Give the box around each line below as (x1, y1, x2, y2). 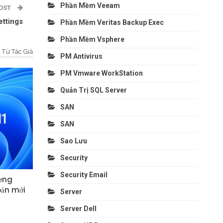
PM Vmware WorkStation (60, 69, 143, 77)
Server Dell (60, 204, 97, 213)
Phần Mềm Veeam (60, 1, 121, 9)
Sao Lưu (60, 136, 87, 145)
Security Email (60, 170, 108, 179)
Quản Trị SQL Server (60, 86, 127, 94)
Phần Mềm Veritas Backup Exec (60, 18, 164, 26)
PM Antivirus (60, 52, 103, 60)
